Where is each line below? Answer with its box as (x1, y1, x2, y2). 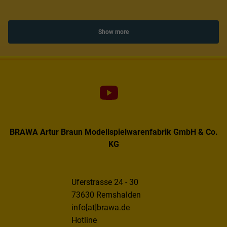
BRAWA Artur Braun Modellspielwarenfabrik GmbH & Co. (9, 127, 218, 137)
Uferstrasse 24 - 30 (71, 177, 138, 187)
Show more (98, 28, 129, 35)
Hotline (71, 215, 97, 225)
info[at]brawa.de (71, 202, 130, 212)
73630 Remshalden (71, 190, 141, 200)
